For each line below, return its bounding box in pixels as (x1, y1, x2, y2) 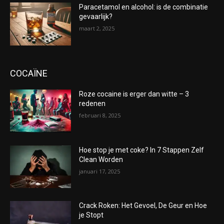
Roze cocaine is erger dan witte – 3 (79, 89, 189, 98)
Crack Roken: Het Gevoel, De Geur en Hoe (79, 201, 207, 210)
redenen (79, 99, 106, 107)
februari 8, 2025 (79, 111, 121, 119)
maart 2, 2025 (79, 24, 115, 32)
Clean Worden (79, 155, 123, 163)
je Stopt (79, 211, 104, 219)
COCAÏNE (10, 67, 47, 78)
